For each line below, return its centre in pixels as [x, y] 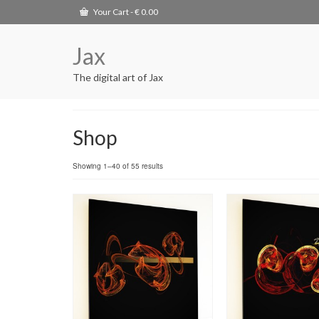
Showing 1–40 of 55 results [118, 166]
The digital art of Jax [118, 77]
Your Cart [111, 12]
